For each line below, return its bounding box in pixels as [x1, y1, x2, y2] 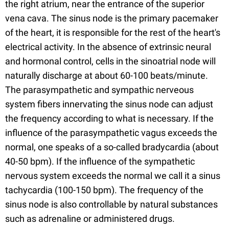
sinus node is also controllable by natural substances [5, 199, 218, 210]
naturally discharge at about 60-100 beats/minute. [5, 70, 208, 81]
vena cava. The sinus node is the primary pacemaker [5, 13, 218, 24]
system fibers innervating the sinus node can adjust [5, 99, 213, 109]
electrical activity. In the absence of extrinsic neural [5, 41, 211, 52]
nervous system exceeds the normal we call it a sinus [5, 170, 220, 181]
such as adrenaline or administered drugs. [5, 213, 175, 224]
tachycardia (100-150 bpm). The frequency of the [5, 185, 203, 195]
